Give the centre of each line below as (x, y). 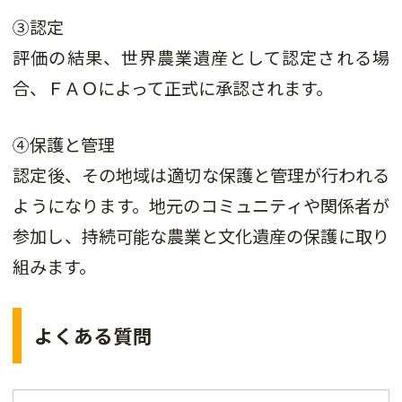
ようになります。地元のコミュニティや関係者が (201, 206)
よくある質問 (94, 336)
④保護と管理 (64, 145)
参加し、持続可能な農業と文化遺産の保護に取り (201, 236)
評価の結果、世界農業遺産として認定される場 (201, 58)
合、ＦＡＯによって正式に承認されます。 (173, 88)
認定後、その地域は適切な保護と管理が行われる (201, 175)
